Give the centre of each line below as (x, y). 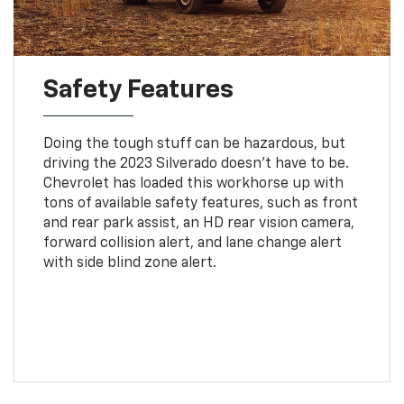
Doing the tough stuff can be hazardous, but (194, 145)
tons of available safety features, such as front (200, 204)
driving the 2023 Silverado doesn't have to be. (196, 165)
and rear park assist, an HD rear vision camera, (198, 224)
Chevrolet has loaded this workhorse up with (193, 184)
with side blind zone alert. (129, 264)
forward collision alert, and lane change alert (192, 244)
